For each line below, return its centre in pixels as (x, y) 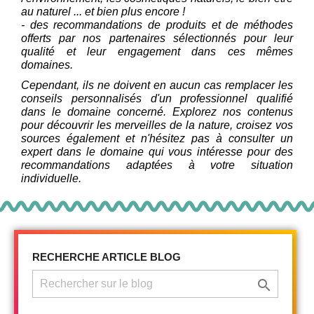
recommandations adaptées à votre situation (157, 165)
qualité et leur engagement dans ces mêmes (157, 51)
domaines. (47, 64)
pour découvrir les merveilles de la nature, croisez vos (157, 125)
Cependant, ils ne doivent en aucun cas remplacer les (157, 85)
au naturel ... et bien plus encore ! (103, 11)
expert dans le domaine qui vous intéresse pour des (157, 151)
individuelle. (51, 178)
